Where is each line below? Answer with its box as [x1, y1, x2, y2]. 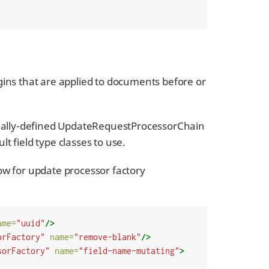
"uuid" [16, 218, 45, 229]
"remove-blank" [73, 232, 141, 243]
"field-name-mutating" [78, 246, 180, 256]
